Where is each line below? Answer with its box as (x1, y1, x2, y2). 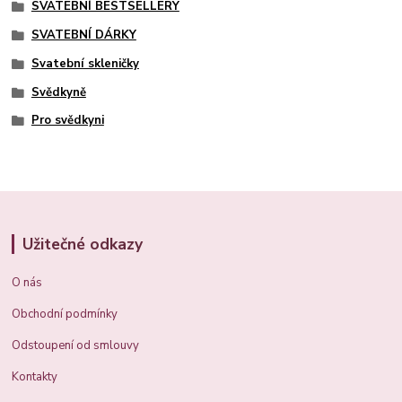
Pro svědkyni (31, 112, 104, 129)
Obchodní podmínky (12, 306, 118, 323)
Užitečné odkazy (22, 233, 143, 256)
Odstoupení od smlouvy (12, 337, 140, 354)
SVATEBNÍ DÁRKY (31, 27, 136, 44)
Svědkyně (31, 83, 86, 100)
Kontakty (12, 369, 58, 386)
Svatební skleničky (31, 55, 139, 72)
